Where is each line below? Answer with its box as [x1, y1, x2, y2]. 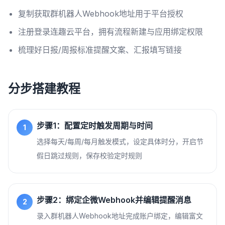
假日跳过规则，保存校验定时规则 [37, 151, 142, 160]
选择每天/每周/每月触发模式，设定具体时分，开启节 [37, 137, 203, 146]
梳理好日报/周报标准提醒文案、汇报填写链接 [18, 45, 182, 55]
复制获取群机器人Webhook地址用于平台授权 [18, 9, 183, 19]
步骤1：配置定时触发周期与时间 [37, 121, 153, 131]
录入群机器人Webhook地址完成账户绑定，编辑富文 [37, 211, 203, 220]
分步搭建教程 [8, 81, 80, 96]
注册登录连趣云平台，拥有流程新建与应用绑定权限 [18, 27, 203, 37]
